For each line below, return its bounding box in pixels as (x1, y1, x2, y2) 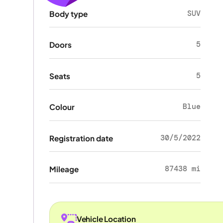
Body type (49, 8, 88, 18)
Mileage (49, 164, 79, 174)
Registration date (49, 133, 113, 143)
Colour (49, 102, 75, 112)
